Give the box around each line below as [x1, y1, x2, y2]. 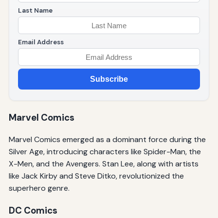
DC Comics [8, 204, 57, 217]
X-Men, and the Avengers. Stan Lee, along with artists [8, 159, 199, 169]
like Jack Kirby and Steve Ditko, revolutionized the [8, 171, 184, 182]
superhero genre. [8, 183, 70, 194]
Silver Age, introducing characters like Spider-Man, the [8, 146, 201, 157]
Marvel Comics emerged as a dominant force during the [8, 134, 206, 145]
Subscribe [90, 75, 128, 84]
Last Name [18, 6, 53, 15]
